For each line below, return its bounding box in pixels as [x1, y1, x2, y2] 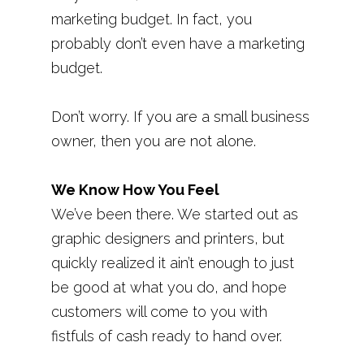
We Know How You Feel [50, 181, 219, 198]
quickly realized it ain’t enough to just [50, 254, 294, 271]
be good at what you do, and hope [50, 279, 287, 296]
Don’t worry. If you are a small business [50, 108, 310, 125]
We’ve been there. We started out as [50, 206, 298, 223]
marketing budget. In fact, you [50, 11, 252, 28]
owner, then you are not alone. [50, 132, 256, 149]
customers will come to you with [50, 303, 267, 320]
